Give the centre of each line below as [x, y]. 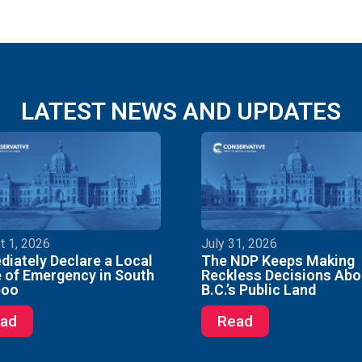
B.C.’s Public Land [259, 290]
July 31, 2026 [239, 244]
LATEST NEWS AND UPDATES [181, 111]
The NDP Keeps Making [278, 261]
